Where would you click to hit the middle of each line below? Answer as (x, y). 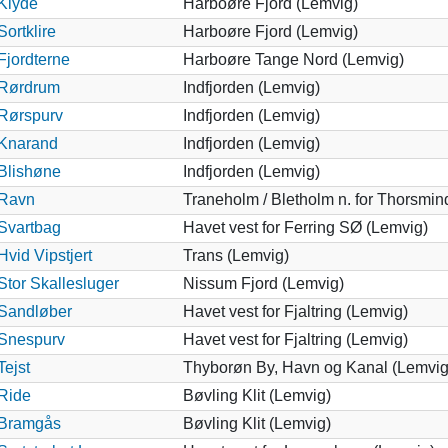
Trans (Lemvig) (235, 255)
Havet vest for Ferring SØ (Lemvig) (305, 227)
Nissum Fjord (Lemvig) (263, 283)
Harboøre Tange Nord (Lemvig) (293, 59)
